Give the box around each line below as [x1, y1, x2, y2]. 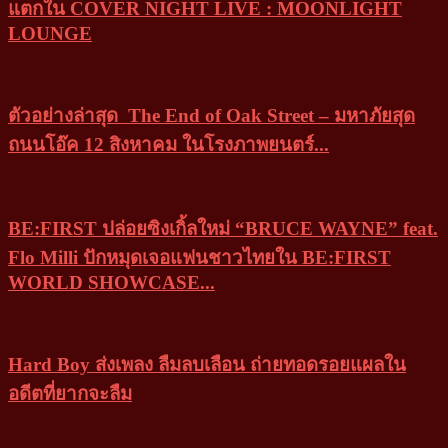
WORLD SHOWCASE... [8, 272, 215, 294]
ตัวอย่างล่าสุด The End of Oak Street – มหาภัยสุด [8, 104, 415, 126]
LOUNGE [8, 23, 92, 45]
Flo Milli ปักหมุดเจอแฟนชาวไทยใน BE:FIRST [8, 247, 391, 269]
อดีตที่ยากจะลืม [8, 382, 132, 404]
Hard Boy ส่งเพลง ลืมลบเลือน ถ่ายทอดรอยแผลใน [8, 353, 406, 375]
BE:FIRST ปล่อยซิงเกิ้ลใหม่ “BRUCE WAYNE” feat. [8, 218, 438, 240]
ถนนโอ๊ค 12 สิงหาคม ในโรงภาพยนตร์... [8, 133, 329, 155]
